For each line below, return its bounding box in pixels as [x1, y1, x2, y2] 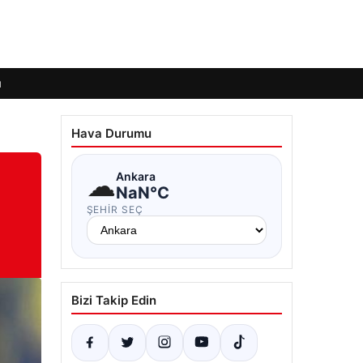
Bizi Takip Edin [70, 293, 156, 308]
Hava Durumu [70, 126, 152, 141]
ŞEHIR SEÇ [86, 203, 144, 216]
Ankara [115, 169, 156, 183]
